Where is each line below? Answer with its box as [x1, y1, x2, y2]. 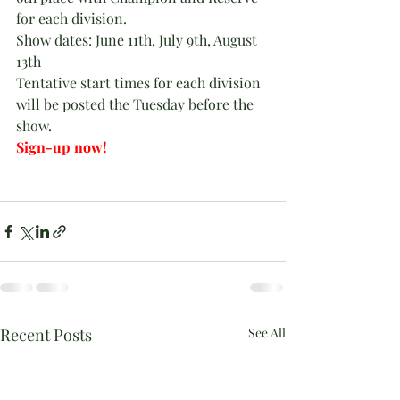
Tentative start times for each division [16, 73, 264, 92]
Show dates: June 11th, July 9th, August [16, 30, 261, 49]
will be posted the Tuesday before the [16, 95, 257, 113]
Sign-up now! [16, 137, 107, 156]
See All [248, 324, 286, 341]
